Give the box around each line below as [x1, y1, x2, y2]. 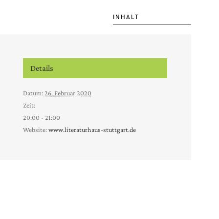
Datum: [22, 89, 43, 97]
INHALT [113, 13, 140, 21]
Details [30, 64, 53, 73]
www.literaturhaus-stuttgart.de [48, 126, 136, 134]
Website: [22, 126, 47, 134]
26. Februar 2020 [44, 89, 91, 97]
